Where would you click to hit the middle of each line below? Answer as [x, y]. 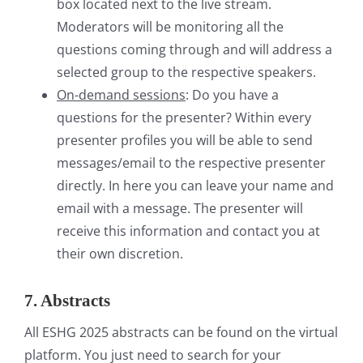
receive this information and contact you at [188, 231]
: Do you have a [232, 94]
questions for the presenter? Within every [184, 117]
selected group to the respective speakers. [186, 72]
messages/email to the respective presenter [191, 162]
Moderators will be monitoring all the [170, 26]
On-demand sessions [121, 94]
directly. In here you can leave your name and [195, 185]
